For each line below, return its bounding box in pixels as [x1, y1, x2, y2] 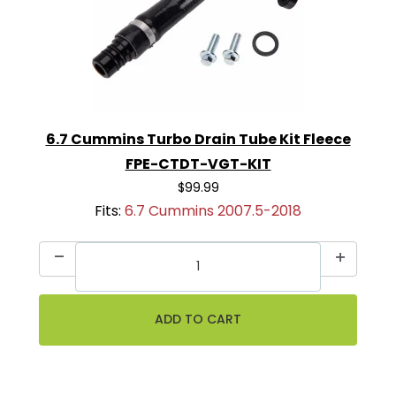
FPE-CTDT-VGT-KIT [125, 154, 271, 175]
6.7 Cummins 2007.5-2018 [125, 201, 301, 222]
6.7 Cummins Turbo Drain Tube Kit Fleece [45, 129, 351, 150]
